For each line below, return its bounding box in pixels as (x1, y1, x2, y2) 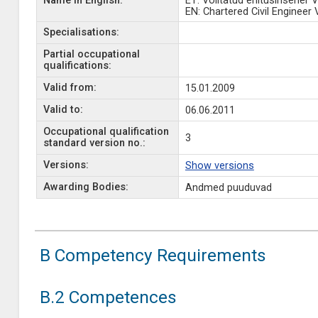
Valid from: (43, 82, 97, 94)
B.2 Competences (39, 287, 177, 307)
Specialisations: (43, 26, 119, 38)
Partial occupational (43, 48, 140, 60)
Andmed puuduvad (185, 182, 272, 194)
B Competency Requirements (39, 245, 266, 265)
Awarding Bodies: (43, 181, 128, 193)
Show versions (185, 160, 254, 172)
